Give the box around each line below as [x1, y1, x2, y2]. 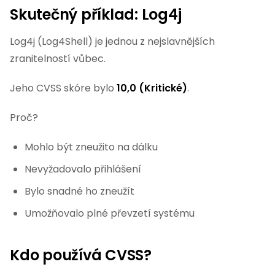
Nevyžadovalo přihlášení [25, 162, 141, 176]
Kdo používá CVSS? [10, 245, 152, 265]
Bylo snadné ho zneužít [25, 184, 134, 198]
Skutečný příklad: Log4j [10, 4, 182, 25]
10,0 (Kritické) [117, 81, 187, 95]
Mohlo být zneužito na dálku [25, 140, 158, 154]
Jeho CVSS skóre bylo [10, 81, 117, 95]
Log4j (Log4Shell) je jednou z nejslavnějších [10, 34, 215, 48]
